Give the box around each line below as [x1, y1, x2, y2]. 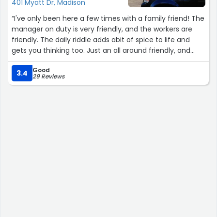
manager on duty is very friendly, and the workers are [12, 24, 192, 34]
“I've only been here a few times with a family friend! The [12, 13, 204, 23]
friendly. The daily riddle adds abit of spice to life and [12, 34, 190, 45]
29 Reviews [32, 72, 64, 80]
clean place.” [12, 56, 55, 66]
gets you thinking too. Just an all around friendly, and [12, 45, 190, 55]
